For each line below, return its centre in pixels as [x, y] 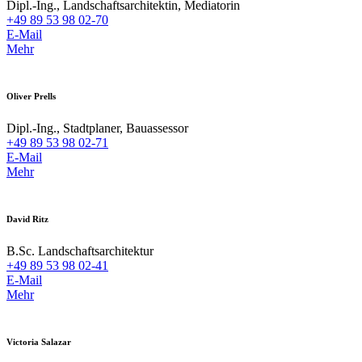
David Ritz [27, 219]
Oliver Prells [31, 96]
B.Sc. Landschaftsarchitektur [80, 250]
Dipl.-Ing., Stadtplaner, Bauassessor [97, 128]
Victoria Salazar [39, 341]
